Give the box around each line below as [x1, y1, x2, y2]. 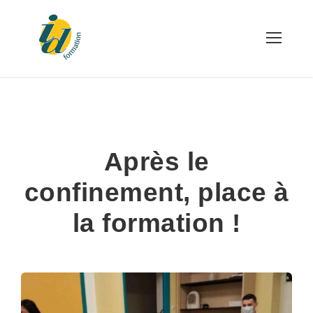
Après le [103, 147, 210, 176]
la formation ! [72, 209, 241, 238]
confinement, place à [24, 178, 289, 207]
